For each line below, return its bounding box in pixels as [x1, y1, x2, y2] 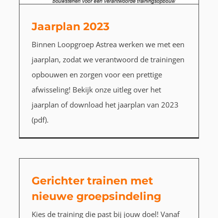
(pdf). [31, 115, 49, 125]
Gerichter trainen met [31, 174, 153, 188]
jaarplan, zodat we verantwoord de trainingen [31, 54, 184, 65]
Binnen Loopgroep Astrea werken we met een [31, 39, 184, 50]
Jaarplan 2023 [31, 20, 109, 34]
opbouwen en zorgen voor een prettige [31, 70, 162, 80]
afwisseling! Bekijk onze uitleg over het [31, 85, 161, 95]
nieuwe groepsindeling [31, 190, 161, 203]
